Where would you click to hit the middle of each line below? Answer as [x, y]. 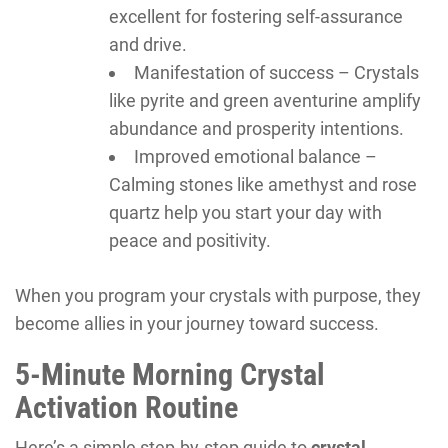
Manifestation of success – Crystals [276, 72]
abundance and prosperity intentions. [256, 128]
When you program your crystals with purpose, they [218, 295]
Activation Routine [126, 407]
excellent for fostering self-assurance [256, 16]
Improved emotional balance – [255, 156]
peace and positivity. [190, 240]
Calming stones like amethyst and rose [263, 184]
